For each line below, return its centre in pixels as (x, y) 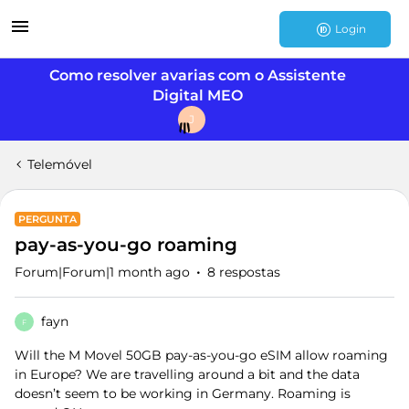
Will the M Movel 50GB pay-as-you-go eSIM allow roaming (201, 355)
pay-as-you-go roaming (126, 245)
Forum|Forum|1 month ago (102, 272)
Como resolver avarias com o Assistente (197, 75)
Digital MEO (197, 95)
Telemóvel (60, 164)
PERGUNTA (47, 219)
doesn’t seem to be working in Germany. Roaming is (183, 393)
